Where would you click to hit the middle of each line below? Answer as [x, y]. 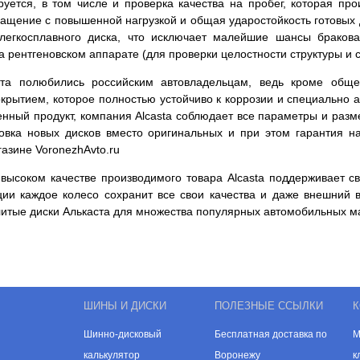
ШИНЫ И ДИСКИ [125, 306]
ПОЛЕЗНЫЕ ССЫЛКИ [269, 306]
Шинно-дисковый [123, 334]
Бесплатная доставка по [271, 334]
